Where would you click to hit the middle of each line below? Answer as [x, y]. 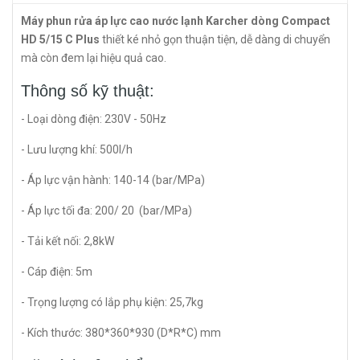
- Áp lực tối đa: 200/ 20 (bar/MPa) [106, 211]
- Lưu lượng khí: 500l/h [77, 149]
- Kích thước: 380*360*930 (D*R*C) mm [121, 333]
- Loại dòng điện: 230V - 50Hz [94, 119]
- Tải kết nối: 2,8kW [67, 241]
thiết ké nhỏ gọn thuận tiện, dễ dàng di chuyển [216, 39]
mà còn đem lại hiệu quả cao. [95, 58]
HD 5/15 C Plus [61, 39]
